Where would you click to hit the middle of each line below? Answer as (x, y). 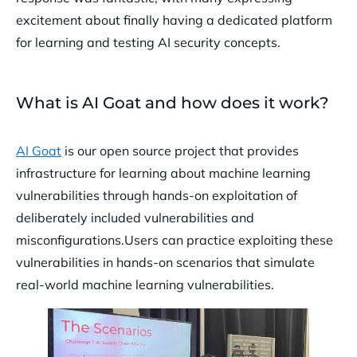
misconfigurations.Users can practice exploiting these (175, 240)
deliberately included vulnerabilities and (135, 218)
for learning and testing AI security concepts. (148, 43)
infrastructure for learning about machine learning (163, 173)
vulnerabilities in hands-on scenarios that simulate (165, 263)
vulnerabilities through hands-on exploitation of (157, 196)
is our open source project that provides (180, 151)
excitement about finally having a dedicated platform (174, 20)
